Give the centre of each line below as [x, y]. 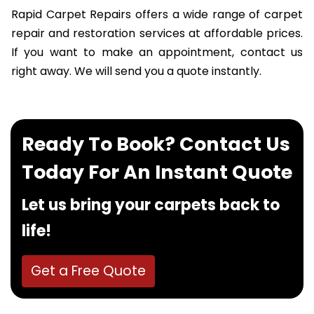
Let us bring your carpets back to [151, 205]
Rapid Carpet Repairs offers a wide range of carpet [157, 14]
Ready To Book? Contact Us [156, 144]
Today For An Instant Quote [157, 172]
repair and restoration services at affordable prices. [157, 33]
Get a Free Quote [88, 271]
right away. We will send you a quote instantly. [136, 71]
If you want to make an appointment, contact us [157, 52]
